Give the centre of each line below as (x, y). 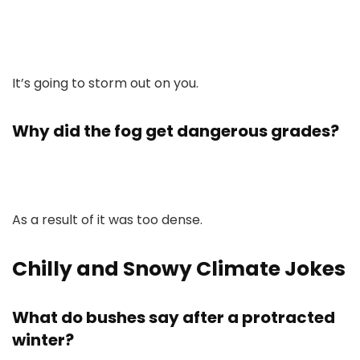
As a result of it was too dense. (107, 220)
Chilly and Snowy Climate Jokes (179, 269)
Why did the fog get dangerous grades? (176, 131)
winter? (43, 340)
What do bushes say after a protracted (174, 317)
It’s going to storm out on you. (105, 83)
